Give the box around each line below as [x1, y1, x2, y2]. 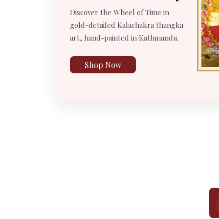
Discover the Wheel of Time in [70, 7, 169, 17]
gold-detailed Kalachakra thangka [70, 20, 183, 30]
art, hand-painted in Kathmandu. [70, 32, 179, 43]
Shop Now [85, 60, 121, 70]
